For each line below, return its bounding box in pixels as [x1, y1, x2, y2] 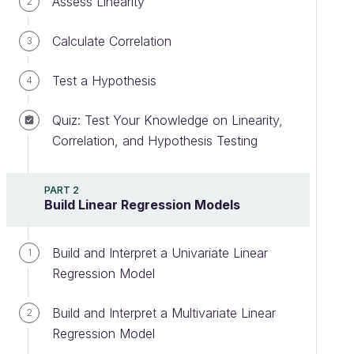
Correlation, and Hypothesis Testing [52, 133, 258, 149]
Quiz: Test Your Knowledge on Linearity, [52, 112, 283, 128]
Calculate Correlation [52, 33, 171, 49]
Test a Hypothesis [52, 73, 156, 88]
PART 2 [44, 184, 79, 196]
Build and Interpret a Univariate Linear [52, 245, 268, 261]
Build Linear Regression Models [44, 197, 240, 213]
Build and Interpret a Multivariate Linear [52, 305, 276, 321]
